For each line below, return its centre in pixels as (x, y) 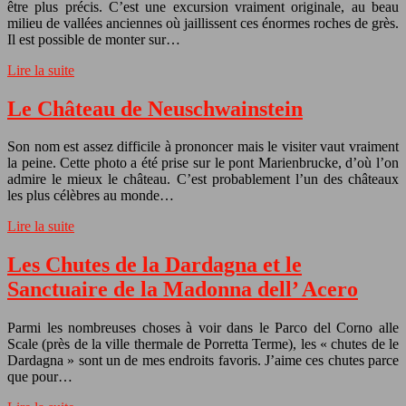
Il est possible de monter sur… (94, 39)
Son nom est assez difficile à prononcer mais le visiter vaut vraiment (203, 147)
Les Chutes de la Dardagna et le (155, 265)
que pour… (40, 377)
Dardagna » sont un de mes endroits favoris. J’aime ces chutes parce (203, 361)
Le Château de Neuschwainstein (155, 108)
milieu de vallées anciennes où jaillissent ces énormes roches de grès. (203, 23)
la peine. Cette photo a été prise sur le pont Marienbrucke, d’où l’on (203, 163)
